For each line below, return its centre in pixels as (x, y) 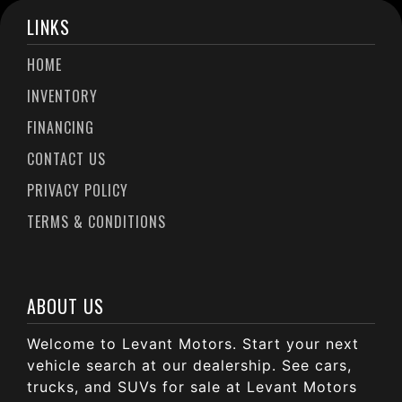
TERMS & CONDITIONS (96, 221)
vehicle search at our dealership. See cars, (189, 365)
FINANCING (61, 127)
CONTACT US (66, 158)
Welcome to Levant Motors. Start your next (193, 343)
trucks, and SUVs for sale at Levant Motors (192, 386)
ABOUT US (66, 306)
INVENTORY (62, 96)
